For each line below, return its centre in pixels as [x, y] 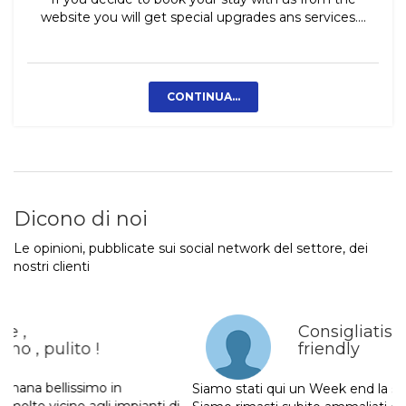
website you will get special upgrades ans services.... [203, 18]
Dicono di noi [81, 219]
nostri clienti [52, 267]
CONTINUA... [203, 97]
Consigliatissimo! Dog [214, 332]
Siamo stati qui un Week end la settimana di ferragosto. [196, 387]
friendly [156, 349]
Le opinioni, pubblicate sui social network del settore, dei [191, 249]
